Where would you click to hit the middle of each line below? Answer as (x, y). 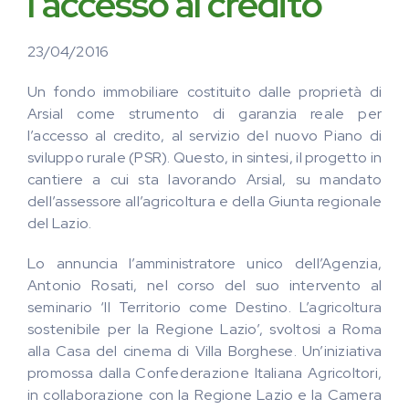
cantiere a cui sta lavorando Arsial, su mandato (204, 179)
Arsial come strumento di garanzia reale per (204, 114)
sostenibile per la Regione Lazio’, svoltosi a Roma (204, 329)
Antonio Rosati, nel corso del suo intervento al (204, 285)
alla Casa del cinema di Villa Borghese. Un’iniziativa (204, 351)
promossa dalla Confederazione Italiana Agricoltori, (204, 373)
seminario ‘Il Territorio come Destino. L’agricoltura (204, 307)
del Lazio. (60, 223)
